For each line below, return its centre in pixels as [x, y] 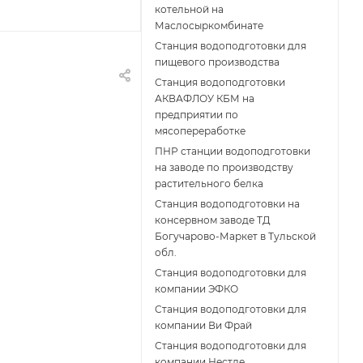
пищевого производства [217, 62]
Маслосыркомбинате [209, 26]
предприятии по [196, 115]
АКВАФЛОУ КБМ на [205, 99]
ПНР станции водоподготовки [233, 152]
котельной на [189, 10]
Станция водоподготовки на [227, 204]
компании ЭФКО [196, 289]
